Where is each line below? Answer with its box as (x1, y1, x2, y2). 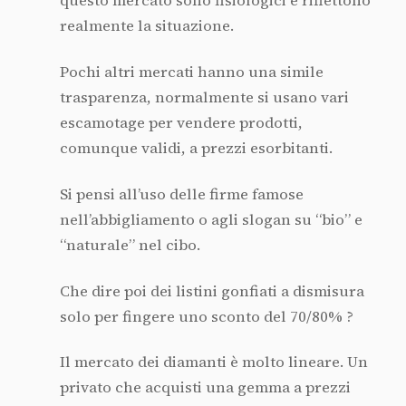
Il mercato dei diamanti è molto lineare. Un (59, 352, 368, 373)
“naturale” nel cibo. (59, 234, 200, 256)
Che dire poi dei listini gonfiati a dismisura (59, 280, 364, 302)
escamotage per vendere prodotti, (59, 112, 303, 134)
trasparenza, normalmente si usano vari (59, 87, 349, 109)
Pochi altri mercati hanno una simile (59, 62, 324, 83)
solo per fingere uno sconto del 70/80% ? (59, 305, 353, 327)
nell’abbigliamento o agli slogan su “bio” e (59, 208, 362, 230)
